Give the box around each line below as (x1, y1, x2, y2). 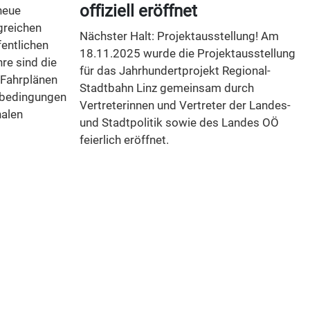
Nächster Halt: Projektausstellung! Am (79, 29, 279, 44)
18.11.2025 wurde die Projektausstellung (79, 46, 295, 61)
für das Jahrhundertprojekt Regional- (79, 64, 271, 78)
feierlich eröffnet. (79, 133, 169, 147)
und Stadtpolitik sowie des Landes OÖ (79, 116, 279, 130)
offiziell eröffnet (79, 1, 197, 21)
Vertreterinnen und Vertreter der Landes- (79, 98, 291, 113)
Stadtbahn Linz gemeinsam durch (79, 81, 254, 95)
